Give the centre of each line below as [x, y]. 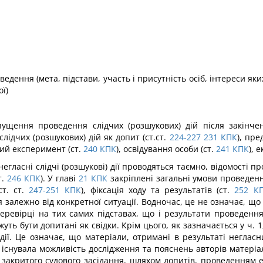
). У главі [58, 178]
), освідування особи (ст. [165, 149]
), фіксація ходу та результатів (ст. [155, 190]
